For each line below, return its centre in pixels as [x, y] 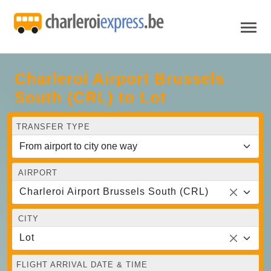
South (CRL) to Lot [90, 97]
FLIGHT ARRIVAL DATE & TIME [82, 264]
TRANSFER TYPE [53, 126]
